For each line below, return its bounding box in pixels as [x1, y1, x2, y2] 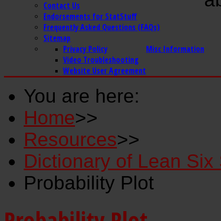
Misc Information [146, 43, 204, 54]
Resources [24, 129, 117, 150]
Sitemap [43, 33, 71, 43]
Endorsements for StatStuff [43, 11, 137, 22]
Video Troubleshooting [63, 54, 139, 65]
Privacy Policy [63, 43, 108, 54]
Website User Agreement [63, 65, 146, 76]
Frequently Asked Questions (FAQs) [43, 22, 160, 33]
